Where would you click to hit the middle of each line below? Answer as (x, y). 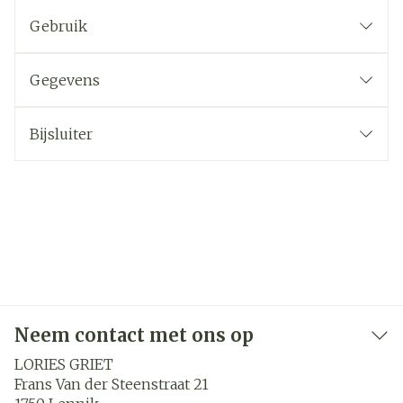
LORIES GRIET (64, 364)
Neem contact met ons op (134, 335)
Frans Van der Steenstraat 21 (112, 384)
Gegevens (65, 80)
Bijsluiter (61, 134)
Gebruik (58, 26)
